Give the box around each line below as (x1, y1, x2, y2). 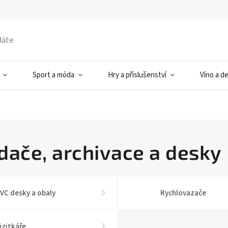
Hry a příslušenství (108, 70, 166, 80)
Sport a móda (33, 70, 74, 80)
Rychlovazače (160, 187, 206, 198)
